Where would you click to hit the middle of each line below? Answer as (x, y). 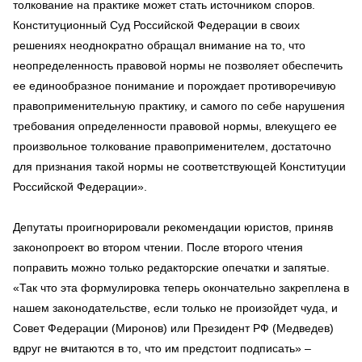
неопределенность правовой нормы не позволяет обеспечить (178, 65)
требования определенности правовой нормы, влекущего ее (175, 126)
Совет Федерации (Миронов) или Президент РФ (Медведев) (173, 328)
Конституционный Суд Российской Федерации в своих (156, 25)
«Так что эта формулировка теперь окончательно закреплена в (181, 288)
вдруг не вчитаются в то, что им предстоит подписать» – (162, 348)
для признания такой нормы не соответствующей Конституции (179, 166)
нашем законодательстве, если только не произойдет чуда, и (175, 308)
